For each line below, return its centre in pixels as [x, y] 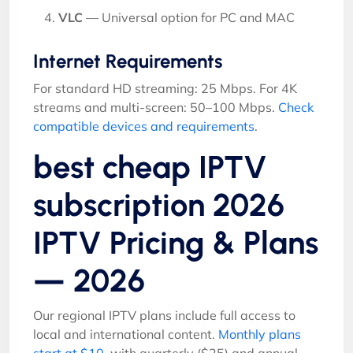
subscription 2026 [159, 204]
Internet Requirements [128, 61]
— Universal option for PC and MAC [189, 17]
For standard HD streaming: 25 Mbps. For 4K [165, 88]
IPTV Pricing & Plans [176, 242]
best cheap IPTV [150, 167]
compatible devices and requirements [144, 126]
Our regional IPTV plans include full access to [164, 315]
